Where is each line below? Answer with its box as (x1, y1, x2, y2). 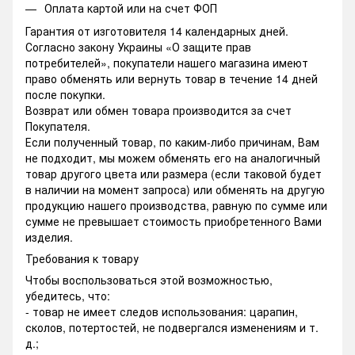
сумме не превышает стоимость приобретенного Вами (25, 212, 322, 229)
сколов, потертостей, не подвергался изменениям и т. (25, 319, 319, 335)
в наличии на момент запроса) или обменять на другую (25, 181, 325, 197)
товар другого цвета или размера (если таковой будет (25, 165, 322, 181)
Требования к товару (25, 250, 139, 266)
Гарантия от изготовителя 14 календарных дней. (25, 22, 288, 39)
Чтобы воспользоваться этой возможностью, (25, 271, 273, 288)
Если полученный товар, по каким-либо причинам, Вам (25, 133, 319, 150)
